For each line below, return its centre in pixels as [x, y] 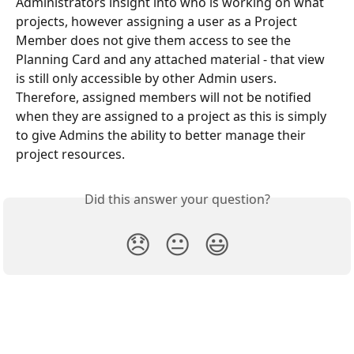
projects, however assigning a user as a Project [158, 22]
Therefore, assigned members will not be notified [165, 98]
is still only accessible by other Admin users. [148, 79]
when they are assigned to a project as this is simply [173, 117]
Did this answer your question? [177, 200]
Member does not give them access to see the [155, 41]
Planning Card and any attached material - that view [172, 60]
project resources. [70, 154]
